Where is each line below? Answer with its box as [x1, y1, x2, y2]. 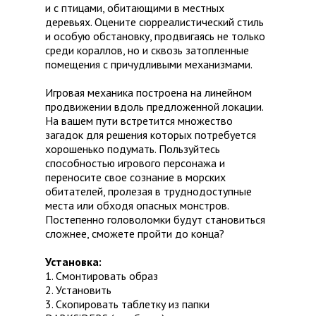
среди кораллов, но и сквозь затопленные [45, 43, 249, 58]
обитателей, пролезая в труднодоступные [45, 184, 252, 199]
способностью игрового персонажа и [45, 156, 225, 171]
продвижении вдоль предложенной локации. [45, 99, 263, 114]
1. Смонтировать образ [45, 269, 158, 284]
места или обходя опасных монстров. [45, 198, 229, 213]
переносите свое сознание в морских [45, 170, 226, 185]
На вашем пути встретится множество [45, 114, 233, 128]
